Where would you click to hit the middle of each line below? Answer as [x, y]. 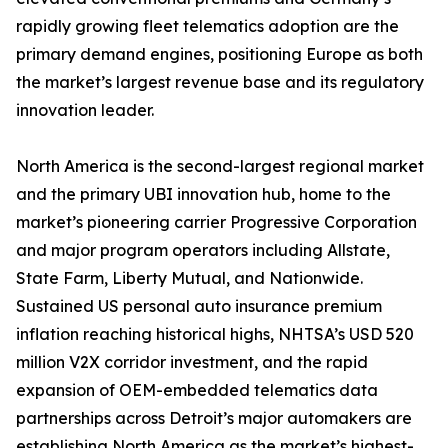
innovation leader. [85, 110]
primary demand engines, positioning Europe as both [219, 54]
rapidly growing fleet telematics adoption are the [207, 26]
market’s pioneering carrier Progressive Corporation [216, 222]
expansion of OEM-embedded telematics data [197, 390]
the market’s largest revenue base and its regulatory [220, 82]
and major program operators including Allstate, [203, 250]
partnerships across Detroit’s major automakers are [214, 418]
